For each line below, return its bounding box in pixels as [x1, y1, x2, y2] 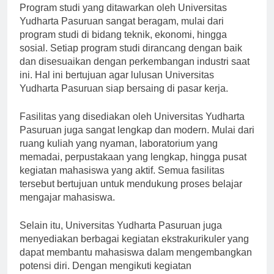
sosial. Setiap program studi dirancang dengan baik [20, 53, 242, 64]
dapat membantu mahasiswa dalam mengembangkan [20, 257, 252, 268]
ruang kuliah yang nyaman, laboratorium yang [20, 149, 218, 160]
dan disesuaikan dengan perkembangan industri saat [20, 67, 250, 78]
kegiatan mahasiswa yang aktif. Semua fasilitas [20, 176, 224, 187]
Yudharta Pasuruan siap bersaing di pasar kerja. [20, 94, 228, 105]
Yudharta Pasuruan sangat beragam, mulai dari [20, 26, 224, 37]
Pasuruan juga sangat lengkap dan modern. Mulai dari [20, 135, 254, 146]
